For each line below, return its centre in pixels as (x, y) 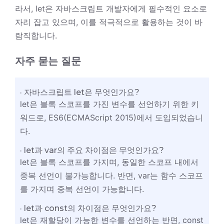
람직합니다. (36, 35)
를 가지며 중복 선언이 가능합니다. (82, 189)
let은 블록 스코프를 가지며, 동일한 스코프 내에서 (109, 162)
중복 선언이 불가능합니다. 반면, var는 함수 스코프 (111, 175)
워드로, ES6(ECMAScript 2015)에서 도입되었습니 (111, 117)
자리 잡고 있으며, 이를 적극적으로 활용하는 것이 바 (109, 22)
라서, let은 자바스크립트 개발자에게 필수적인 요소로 (111, 8)
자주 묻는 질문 (48, 61)
